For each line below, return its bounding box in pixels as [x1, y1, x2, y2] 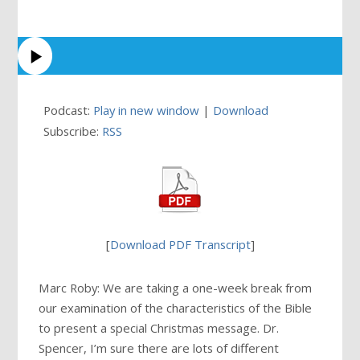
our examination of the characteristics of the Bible [39, 299, 313, 316]
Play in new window [93, 102, 200, 119]
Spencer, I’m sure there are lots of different [39, 339, 280, 356]
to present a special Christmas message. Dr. [39, 319, 280, 336]
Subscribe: [43, 123, 103, 140]
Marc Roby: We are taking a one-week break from [39, 279, 313, 296]
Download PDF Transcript [109, 235, 251, 252]
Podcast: [43, 102, 94, 119]
